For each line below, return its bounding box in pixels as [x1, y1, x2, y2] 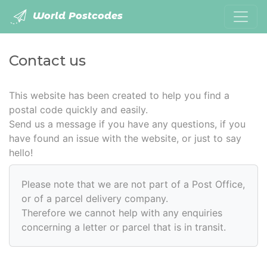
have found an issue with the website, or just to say [9, 132, 241, 144]
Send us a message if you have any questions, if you [9, 118, 246, 130]
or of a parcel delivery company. [21, 193, 168, 204]
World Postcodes [30, 10, 123, 22]
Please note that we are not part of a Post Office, [21, 178, 245, 190]
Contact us [9, 52, 86, 69]
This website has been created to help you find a [9, 89, 229, 101]
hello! [9, 147, 33, 159]
